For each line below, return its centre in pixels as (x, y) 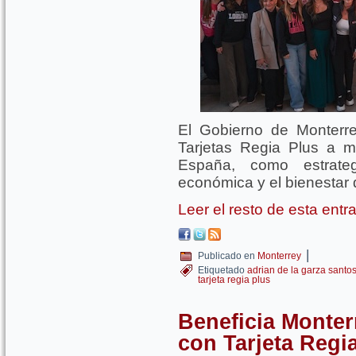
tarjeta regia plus (234, 280)
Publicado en (226, 256)
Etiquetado (221, 270)
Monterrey (279, 256)
